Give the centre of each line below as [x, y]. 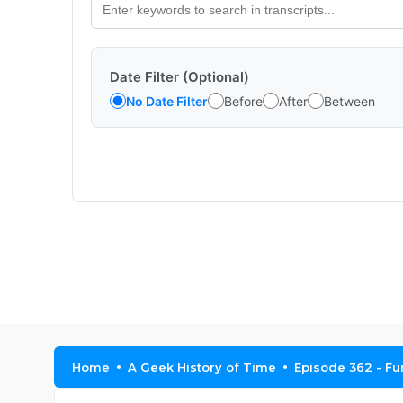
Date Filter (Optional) [179, 77]
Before [243, 101]
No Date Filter [167, 101]
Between [349, 101]
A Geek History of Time [202, 367]
